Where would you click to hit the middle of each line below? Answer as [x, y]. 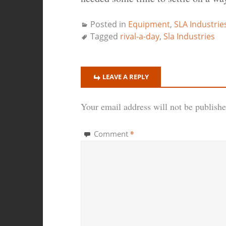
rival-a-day [139, 37]
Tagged [105, 37]
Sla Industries [189, 37]
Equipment [149, 24]
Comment [112, 134]
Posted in [109, 24]
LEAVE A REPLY [125, 77]
